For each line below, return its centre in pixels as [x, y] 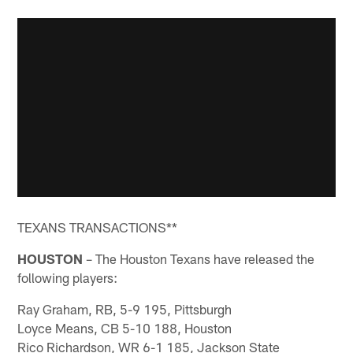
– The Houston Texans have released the [199, 259]
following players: [68, 278]
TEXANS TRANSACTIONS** [98, 227]
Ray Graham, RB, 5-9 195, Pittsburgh [125, 309]
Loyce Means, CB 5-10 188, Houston [125, 328]
